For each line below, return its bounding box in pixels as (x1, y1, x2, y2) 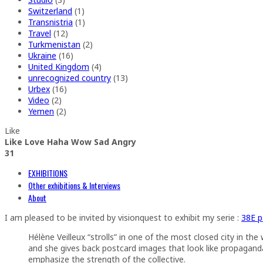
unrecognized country (28, 72, 111, 83)
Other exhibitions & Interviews (28, 178, 120, 191)
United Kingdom (28, 60, 89, 72)
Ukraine (28, 49, 56, 61)
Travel (28, 27, 51, 39)
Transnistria (28, 16, 73, 28)
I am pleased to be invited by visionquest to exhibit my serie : (5, 211, 241, 223)
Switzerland (28, 5, 72, 16)
